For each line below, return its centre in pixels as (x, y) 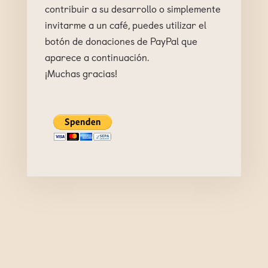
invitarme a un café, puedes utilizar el (125, 25)
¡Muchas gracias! (81, 73)
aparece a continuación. (97, 57)
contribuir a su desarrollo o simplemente (133, 8)
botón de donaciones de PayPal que (121, 41)
